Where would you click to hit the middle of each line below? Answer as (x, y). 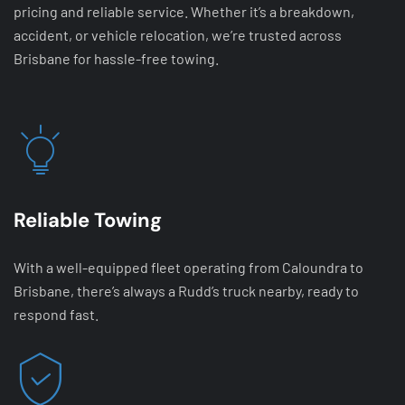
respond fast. (56, 314)
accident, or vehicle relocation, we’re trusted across (178, 35)
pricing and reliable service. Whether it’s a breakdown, (184, 11)
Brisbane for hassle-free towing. (116, 58)
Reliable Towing (88, 220)
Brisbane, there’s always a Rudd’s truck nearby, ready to (186, 290)
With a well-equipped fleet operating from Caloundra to (188, 267)
